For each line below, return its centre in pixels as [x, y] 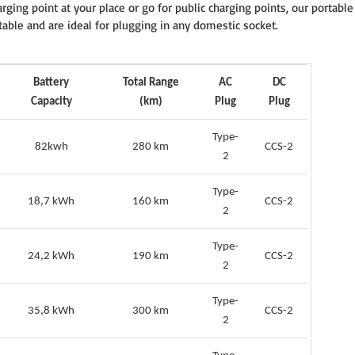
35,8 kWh [51, 311]
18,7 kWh [51, 202]
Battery [51, 83]
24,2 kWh [51, 256]
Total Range [151, 83]
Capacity [51, 102]
